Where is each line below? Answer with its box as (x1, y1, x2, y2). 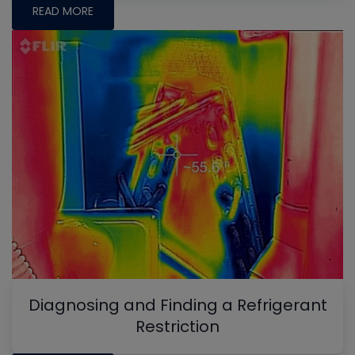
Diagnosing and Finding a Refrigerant (28, 293, 327, 316)
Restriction (136, 315, 219, 338)
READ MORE (32, 3, 94, 20)
